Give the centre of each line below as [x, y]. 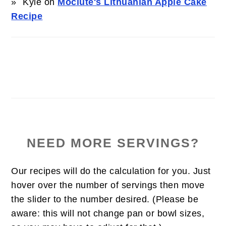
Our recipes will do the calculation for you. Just [111, 171]
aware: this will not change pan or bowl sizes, [108, 213]
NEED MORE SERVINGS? [113, 143]
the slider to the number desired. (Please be [105, 199]
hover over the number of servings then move [108, 185]
